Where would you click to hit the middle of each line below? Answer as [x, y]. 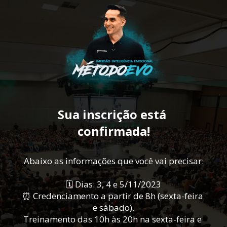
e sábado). [113, 208]
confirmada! [113, 131]
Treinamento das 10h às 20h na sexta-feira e [112, 219]
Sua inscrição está [112, 115]
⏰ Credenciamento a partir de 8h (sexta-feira [113, 196]
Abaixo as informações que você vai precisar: [113, 161]
